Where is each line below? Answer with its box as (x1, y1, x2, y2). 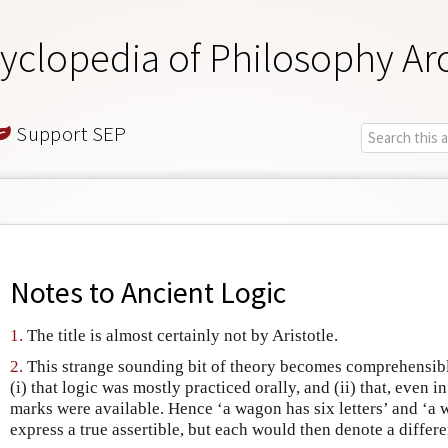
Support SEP (11, 119, 127, 147)
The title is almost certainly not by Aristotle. (23, 326, 338, 346)
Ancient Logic (121, 274, 286, 312)
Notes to (10, 274, 121, 312)
